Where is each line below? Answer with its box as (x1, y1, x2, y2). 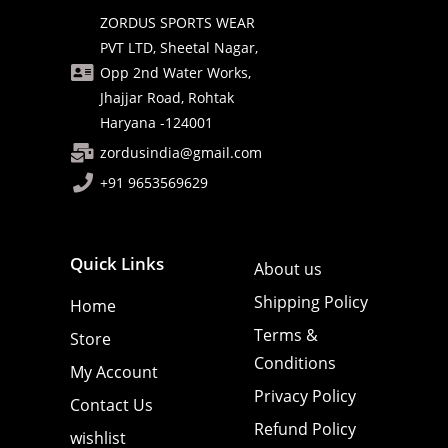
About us (254, 258, 322, 281)
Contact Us (70, 394, 153, 417)
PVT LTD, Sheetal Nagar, (100, 38, 258, 58)
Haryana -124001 (100, 113, 213, 133)
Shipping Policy (254, 291, 368, 314)
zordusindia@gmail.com (100, 143, 262, 163)
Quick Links (70, 252, 164, 276)
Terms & (254, 324, 318, 347)
